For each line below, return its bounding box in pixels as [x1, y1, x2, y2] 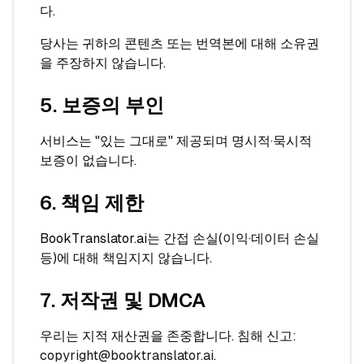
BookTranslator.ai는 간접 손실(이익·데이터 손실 [40, 231, 319, 246]
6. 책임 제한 [40, 192, 144, 214]
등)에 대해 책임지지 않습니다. [40, 250, 212, 266]
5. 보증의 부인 [40, 94, 164, 116]
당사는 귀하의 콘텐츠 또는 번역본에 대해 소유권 [40, 36, 319, 51]
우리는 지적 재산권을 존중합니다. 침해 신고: [40, 328, 297, 344]
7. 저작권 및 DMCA [40, 289, 206, 311]
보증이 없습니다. [40, 153, 136, 168]
